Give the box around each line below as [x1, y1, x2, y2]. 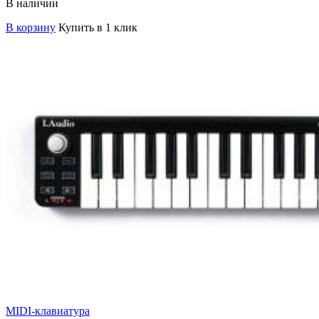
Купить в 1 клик [58, 21, 137, 33]
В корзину [6, 21, 56, 33]
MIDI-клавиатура [6, 304, 90, 317]
